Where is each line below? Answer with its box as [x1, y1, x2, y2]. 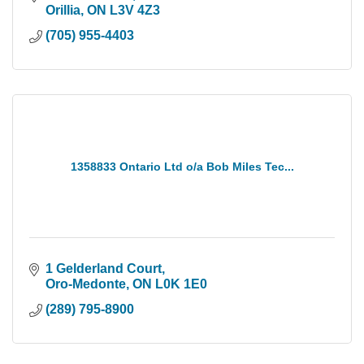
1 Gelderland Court [45, 262, 162, 276]
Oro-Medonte [45, 277, 126, 292]
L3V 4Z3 [110, 3, 160, 18]
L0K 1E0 [155, 277, 207, 292]
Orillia [45, 3, 80, 18]
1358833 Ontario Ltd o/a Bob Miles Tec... [70, 160, 294, 174]
